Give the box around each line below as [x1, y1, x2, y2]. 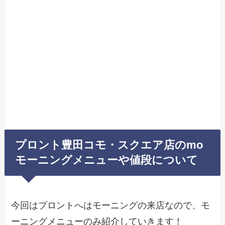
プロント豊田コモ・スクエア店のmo [15, 139, 203, 151]
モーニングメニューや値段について [15, 154, 198, 166]
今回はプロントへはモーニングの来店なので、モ [11, 200, 210, 210]
